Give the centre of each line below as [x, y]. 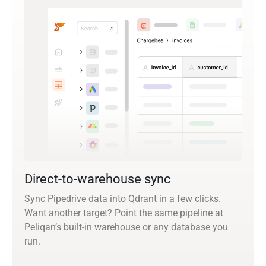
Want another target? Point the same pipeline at [124, 213]
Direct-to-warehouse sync [98, 179]
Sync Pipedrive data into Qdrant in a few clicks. [123, 199]
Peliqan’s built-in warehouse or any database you [126, 227]
